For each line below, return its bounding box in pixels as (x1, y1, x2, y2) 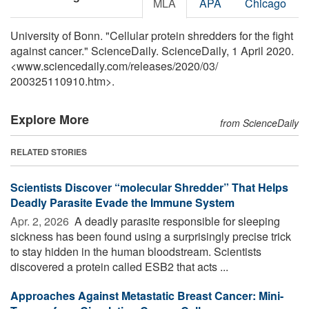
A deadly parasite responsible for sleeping (72, 212, 280, 229)
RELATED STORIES (10, 145, 87, 158)
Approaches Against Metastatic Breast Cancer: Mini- (10, 287, 283, 303)
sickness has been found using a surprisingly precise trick (10, 228, 291, 244)
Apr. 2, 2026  (10, 212, 72, 229)
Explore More (10, 110, 89, 128)
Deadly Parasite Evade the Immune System (10, 194, 235, 210)
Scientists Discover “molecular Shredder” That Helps (10, 179, 288, 195)
